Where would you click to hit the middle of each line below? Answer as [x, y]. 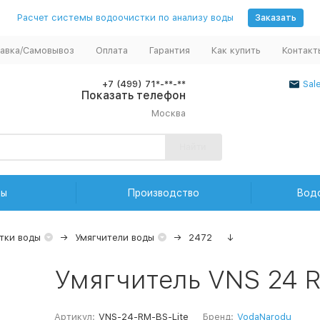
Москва [168, 113]
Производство [164, 193]
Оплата [111, 50]
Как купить [236, 50]
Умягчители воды [114, 237]
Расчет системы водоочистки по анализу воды [125, 17]
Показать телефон [133, 95]
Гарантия [169, 50]
